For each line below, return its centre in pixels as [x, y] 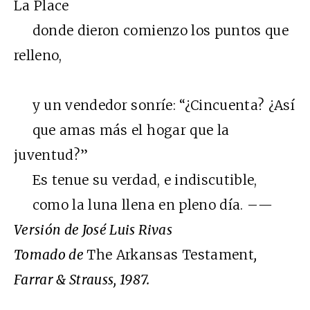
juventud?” [51, 155]
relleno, [38, 56]
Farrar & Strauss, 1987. [82, 280]
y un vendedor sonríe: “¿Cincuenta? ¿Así [155, 106]
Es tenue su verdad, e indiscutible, [136, 180]
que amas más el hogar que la [122, 130]
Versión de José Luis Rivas [93, 230]
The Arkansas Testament [170, 255]
